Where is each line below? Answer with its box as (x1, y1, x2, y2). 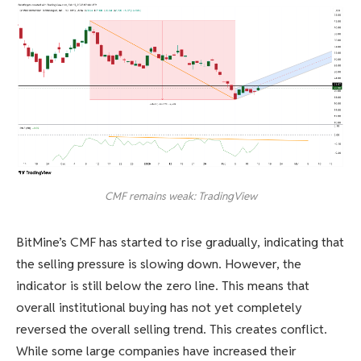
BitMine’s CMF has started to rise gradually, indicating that (16, 234, 344, 251)
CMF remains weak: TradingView (104, 189, 257, 204)
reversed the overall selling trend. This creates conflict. (16, 321, 327, 338)
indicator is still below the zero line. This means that (16, 277, 309, 295)
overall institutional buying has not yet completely (16, 299, 302, 317)
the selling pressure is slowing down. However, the (16, 255, 301, 273)
